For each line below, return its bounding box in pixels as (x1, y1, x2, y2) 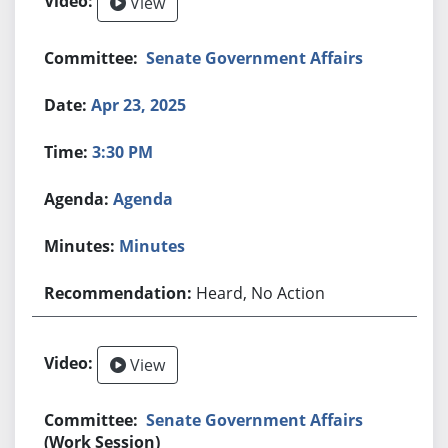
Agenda (113, 187, 174, 210)
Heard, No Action (196, 281, 326, 304)
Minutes (119, 234, 186, 257)
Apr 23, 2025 (91, 93, 187, 116)
